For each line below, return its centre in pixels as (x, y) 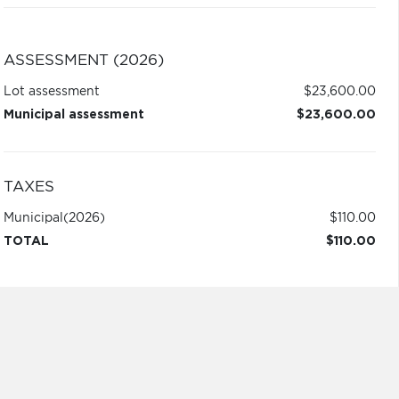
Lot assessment (51, 92)
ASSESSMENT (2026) (83, 61)
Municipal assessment (73, 115)
